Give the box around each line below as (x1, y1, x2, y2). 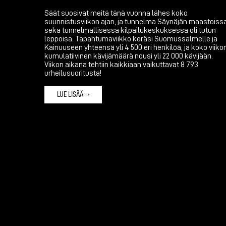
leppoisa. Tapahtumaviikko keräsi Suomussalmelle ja (44, 34, 217, 43)
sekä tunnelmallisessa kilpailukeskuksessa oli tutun (44, 26, 216, 34)
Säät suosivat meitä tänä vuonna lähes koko (44, 9, 188, 17)
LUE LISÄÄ (57, 90, 83, 98)
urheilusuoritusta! (44, 69, 101, 77)
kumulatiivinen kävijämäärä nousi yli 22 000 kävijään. (44, 51, 213, 60)
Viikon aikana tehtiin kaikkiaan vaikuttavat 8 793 (44, 60, 198, 69)
